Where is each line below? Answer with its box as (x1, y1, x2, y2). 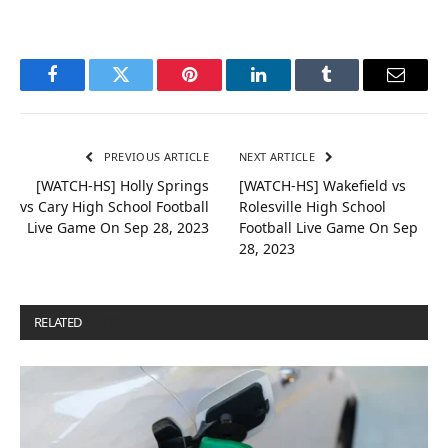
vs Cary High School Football (20, 196, 209, 216)
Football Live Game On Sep (239, 217, 418, 237)
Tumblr (325, 80, 379, 99)
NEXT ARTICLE (239, 148, 319, 164)
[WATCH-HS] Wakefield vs (239, 175, 406, 195)
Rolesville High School (239, 196, 386, 216)
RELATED (34, 312, 84, 331)
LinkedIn (256, 80, 323, 99)
